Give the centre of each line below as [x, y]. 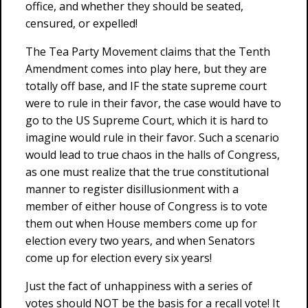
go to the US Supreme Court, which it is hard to [147, 120]
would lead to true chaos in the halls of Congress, [153, 155]
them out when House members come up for [141, 223]
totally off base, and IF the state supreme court [146, 86]
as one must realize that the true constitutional [147, 172]
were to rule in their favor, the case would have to [153, 103]
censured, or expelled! [81, 23]
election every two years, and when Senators [140, 241]
